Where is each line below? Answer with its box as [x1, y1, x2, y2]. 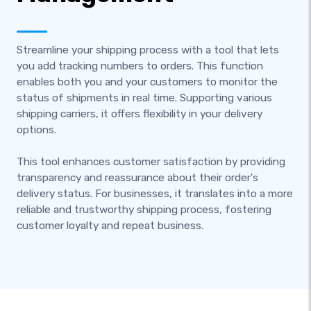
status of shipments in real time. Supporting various [17, 92, 272, 104]
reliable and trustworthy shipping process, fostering [17, 203, 271, 216]
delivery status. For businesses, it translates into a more [17, 187, 293, 200]
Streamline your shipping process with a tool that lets [17, 44, 279, 56]
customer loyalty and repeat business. [17, 219, 203, 232]
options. [17, 124, 56, 136]
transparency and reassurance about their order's [17, 171, 258, 184]
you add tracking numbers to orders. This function [17, 60, 263, 72]
